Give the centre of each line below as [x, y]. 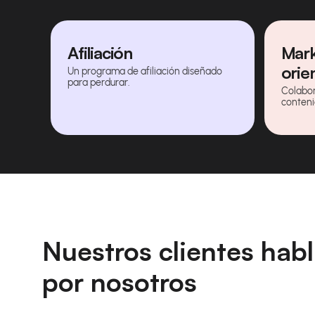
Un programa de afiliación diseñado [145, 71]
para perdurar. [99, 82]
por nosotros [120, 281]
